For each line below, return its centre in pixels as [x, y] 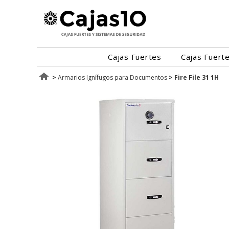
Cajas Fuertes [135, 57]
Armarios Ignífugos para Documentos [112, 77]
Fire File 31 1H [197, 77]
